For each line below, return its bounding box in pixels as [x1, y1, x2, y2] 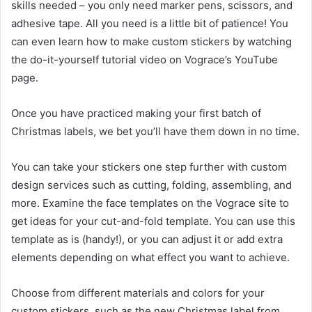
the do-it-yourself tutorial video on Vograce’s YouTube [11, 52, 278, 66]
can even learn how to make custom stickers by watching [11, 34, 292, 48]
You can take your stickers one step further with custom [11, 159, 287, 173]
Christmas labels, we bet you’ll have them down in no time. [11, 124, 299, 138]
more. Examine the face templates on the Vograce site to [11, 196, 289, 210]
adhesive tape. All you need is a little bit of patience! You [11, 16, 288, 30]
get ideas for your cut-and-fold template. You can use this [11, 214, 295, 228]
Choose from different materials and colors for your [11, 286, 265, 299]
